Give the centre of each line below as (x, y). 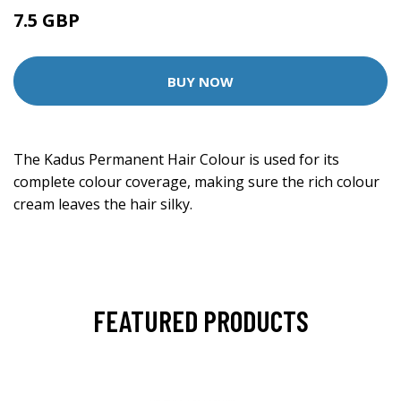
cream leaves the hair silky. (103, 204)
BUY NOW (200, 81)
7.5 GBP (47, 20)
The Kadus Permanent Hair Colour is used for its (176, 159)
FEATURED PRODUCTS (200, 320)
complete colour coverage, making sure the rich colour (196, 182)
